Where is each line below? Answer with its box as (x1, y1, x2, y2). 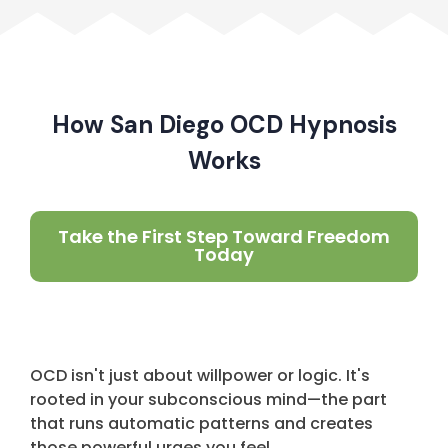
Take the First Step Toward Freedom (58, 224, 390, 250)
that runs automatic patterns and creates (30, 411, 373, 435)
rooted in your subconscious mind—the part (30, 387, 387, 411)
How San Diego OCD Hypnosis (51, 108, 397, 140)
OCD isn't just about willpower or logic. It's (30, 363, 370, 387)
